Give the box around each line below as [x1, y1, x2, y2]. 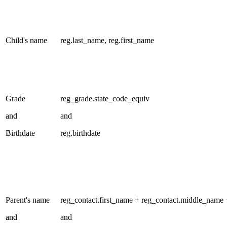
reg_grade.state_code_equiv [60, 94, 149, 103]
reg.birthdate [60, 128, 100, 137]
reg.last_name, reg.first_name [60, 35, 154, 45]
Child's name [6, 35, 47, 45]
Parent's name [6, 195, 50, 204]
